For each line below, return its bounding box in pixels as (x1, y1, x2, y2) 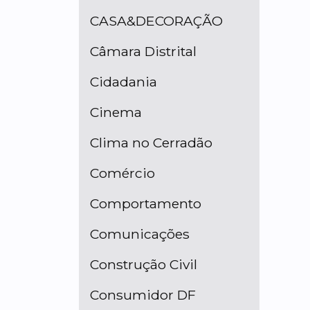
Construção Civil (90, 256, 197, 273)
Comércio (90, 165, 155, 182)
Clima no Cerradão (90, 134, 212, 152)
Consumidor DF (90, 286, 196, 304)
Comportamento (90, 195, 201, 212)
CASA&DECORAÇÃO (90, 12, 223, 30)
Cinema (90, 104, 142, 121)
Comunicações (90, 226, 190, 243)
